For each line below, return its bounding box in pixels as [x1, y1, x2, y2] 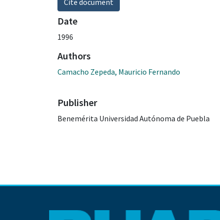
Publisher [57, 96, 97, 109]
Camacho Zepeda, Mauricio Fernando [57, 66, 180, 77]
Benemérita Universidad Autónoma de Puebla [57, 113, 210, 123]
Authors [57, 49, 91, 62]
